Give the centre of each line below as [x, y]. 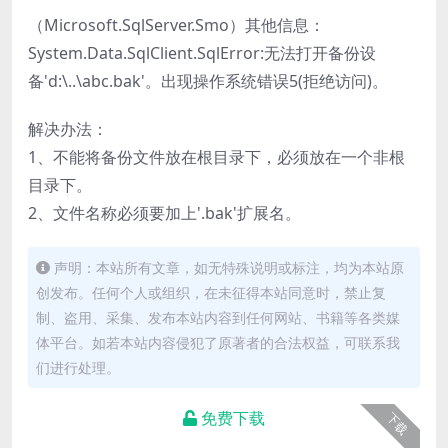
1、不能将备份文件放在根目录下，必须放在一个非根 [216, 157]
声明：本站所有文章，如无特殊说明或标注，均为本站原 [229, 268]
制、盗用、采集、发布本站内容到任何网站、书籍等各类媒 [218, 318]
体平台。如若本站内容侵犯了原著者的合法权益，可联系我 [218, 343]
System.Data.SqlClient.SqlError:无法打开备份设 [202, 53]
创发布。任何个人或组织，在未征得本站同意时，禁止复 [211, 293]
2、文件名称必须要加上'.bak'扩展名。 [164, 213]
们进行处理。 [78, 368]
